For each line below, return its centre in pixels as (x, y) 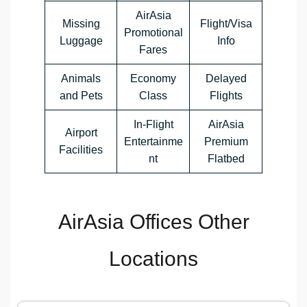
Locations (153, 259)
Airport (81, 133)
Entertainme (153, 142)
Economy (153, 79)
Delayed (226, 79)
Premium (226, 142)
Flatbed (226, 159)
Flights (226, 96)
